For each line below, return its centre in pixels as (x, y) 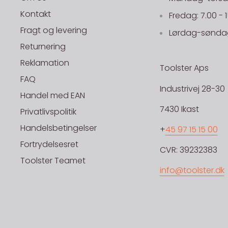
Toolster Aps (184, 68)
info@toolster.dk (192, 170)
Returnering (43, 47)
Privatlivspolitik (48, 112)
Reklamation (45, 63)
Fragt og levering (54, 31)
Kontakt (36, 14)
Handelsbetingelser (59, 128)
